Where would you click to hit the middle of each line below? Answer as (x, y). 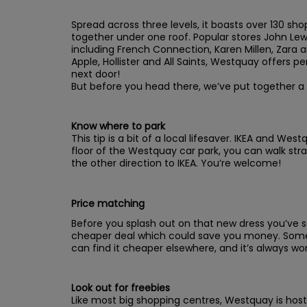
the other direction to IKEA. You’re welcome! (176, 163)
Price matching (108, 203)
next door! (96, 74)
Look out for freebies (121, 288)
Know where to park (118, 126)
